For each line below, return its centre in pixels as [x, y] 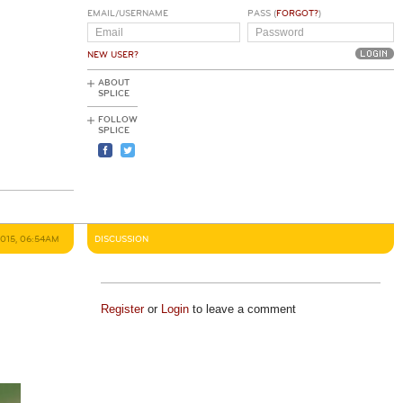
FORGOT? [297, 13]
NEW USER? [113, 55]
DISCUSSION [121, 239]
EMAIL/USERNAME [128, 13]
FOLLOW [118, 120]
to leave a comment [242, 309]
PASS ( [261, 13]
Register [122, 309]
